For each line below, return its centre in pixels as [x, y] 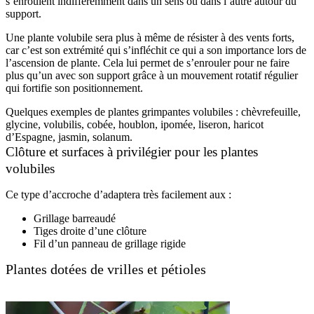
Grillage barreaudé [75, 218]
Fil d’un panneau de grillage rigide [110, 244]
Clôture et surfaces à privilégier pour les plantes [132, 152]
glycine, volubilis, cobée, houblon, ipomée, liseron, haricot [135, 124]
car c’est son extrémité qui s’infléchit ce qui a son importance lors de [156, 50]
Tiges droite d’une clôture [90, 231]
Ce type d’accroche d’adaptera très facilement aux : [118, 194]
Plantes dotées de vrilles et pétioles [106, 269]
